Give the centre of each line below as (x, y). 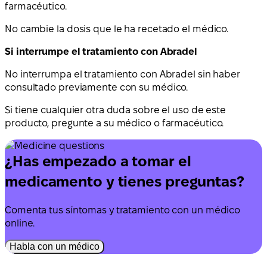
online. (20, 223)
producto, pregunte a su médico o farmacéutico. (114, 123)
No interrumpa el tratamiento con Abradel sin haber (122, 74)
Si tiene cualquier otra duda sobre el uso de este (116, 110)
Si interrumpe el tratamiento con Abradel (101, 52)
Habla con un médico (55, 246)
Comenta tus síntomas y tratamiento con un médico (123, 210)
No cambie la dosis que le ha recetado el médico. (117, 29)
